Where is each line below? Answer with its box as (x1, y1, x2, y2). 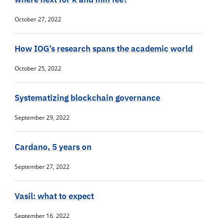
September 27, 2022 (15, 163, 70, 171)
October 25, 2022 (15, 64, 61, 73)
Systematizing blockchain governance (15, 92, 160, 104)
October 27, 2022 (15, 15, 61, 24)
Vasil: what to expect (15, 191, 94, 202)
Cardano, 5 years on (15, 142, 91, 153)
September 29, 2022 (15, 113, 70, 122)
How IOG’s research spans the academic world (15, 43, 193, 54)
